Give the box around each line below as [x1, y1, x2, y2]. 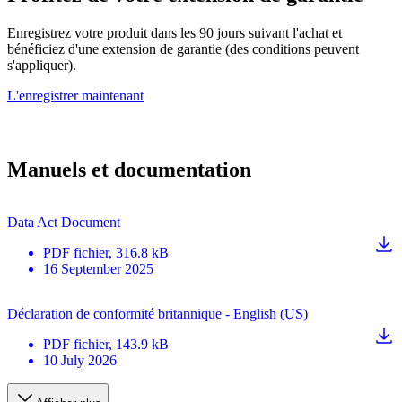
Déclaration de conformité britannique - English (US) [7, 305, 308, 321]
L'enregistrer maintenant [7, 87, 144, 103]
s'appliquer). [7, 57, 76, 73]
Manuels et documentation [7, 157, 251, 181]
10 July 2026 [43, 352, 117, 368]
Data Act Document [7, 214, 120, 230]
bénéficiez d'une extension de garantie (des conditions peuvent [7, 40, 359, 57]
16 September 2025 [43, 260, 153, 276]
